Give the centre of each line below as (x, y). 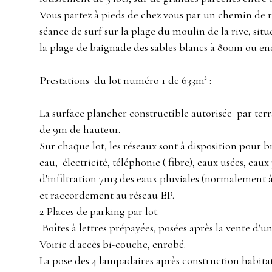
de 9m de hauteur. (80, 130)
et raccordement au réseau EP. (107, 195)
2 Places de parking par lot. (99, 212)
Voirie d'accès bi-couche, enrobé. (113, 244)
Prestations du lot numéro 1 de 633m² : (125, 80)
